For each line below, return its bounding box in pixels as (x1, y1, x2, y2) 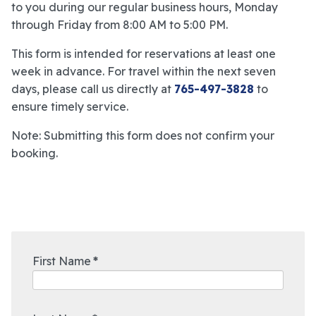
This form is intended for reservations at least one (11, 47, 276, 61)
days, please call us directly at (11, 82, 174, 96)
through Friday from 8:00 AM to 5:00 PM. (11, 18, 228, 32)
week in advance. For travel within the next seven (11, 64, 276, 78)
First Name (32, 254, 91, 268)
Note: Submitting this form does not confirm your (11, 128, 274, 142)
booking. (11, 146, 58, 160)
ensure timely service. (11, 99, 128, 114)
